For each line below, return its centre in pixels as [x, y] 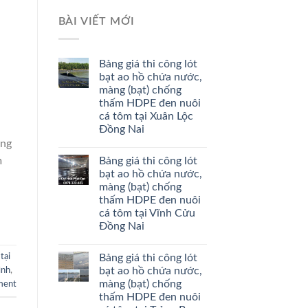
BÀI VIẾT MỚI [97, 22]
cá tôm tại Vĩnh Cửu [147, 213]
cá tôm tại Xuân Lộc [146, 116]
